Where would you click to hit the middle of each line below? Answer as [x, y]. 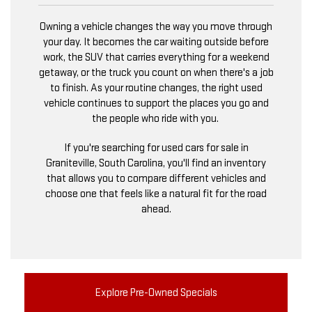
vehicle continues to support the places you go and [156, 104]
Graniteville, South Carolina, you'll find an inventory [156, 164]
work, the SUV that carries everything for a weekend [156, 58]
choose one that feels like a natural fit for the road [156, 194]
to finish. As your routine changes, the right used [156, 88]
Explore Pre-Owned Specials [156, 293]
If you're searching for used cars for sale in [156, 148]
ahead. [156, 210]
